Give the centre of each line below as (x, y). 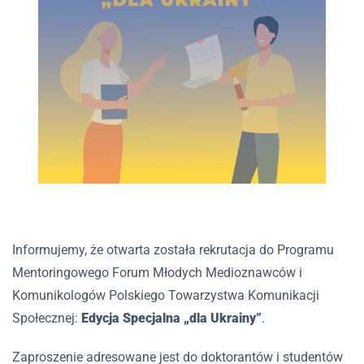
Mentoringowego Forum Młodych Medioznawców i (157, 273)
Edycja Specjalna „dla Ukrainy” (171, 318)
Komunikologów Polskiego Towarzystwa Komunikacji (166, 295)
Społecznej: (47, 318)
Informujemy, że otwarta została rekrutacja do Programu (173, 250)
